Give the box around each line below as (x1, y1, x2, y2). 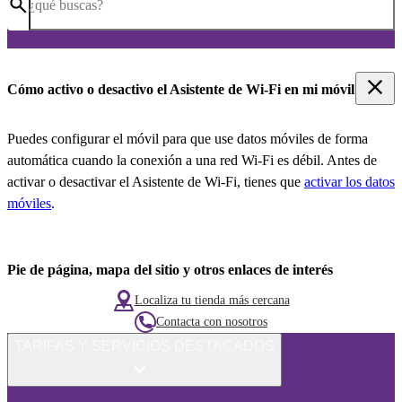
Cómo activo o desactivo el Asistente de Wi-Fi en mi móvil (7, 82, 354, 98)
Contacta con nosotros (156, 315, 267, 329)
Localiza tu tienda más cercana (134, 293, 290, 308)
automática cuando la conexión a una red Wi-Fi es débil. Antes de (7, 152, 377, 168)
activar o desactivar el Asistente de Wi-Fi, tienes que (7, 173, 304, 189)
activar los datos (304, 173, 395, 189)
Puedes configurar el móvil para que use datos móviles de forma (7, 130, 368, 146)
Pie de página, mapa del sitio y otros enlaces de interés (7, 261, 333, 277)
